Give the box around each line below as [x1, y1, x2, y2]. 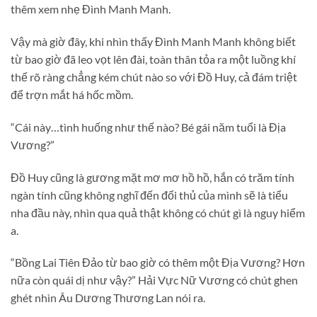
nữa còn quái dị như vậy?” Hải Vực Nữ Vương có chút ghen [11, 273, 298, 287]
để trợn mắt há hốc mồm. [11, 87, 133, 101]
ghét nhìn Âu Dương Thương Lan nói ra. [11, 291, 205, 305]
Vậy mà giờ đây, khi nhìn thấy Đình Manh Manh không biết [11, 34, 296, 48]
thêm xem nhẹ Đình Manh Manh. [11, 2, 171, 16]
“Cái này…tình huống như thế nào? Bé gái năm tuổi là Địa [11, 120, 286, 134]
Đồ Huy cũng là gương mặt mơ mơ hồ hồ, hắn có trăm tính [11, 170, 294, 184]
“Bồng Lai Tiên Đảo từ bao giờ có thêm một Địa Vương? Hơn [11, 255, 305, 270]
